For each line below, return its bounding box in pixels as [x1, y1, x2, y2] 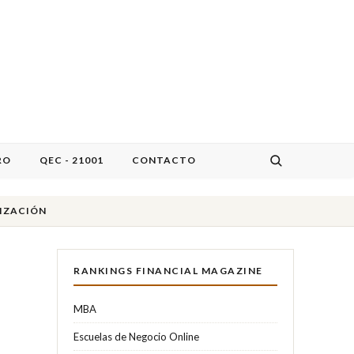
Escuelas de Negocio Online [73, 330, 199, 343]
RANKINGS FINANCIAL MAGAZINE [73, 264, 263, 277]
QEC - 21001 [40, 153, 104, 166]
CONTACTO [132, 153, 196, 166]
